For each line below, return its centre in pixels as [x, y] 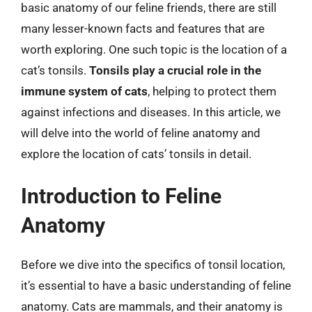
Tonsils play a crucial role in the [175, 70]
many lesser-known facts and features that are [143, 28]
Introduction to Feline [121, 196]
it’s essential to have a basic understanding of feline [156, 286]
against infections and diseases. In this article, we [151, 112]
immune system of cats [84, 91]
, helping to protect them [212, 91]
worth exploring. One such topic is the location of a [154, 49]
